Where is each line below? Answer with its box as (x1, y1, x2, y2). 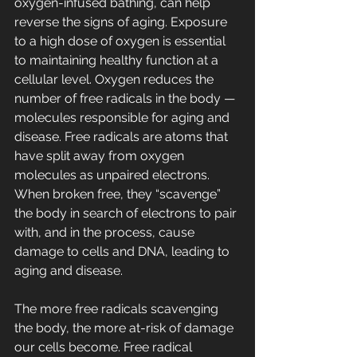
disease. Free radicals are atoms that (14, 129, 231, 145)
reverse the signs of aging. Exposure (14, 14, 230, 30)
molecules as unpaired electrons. (14, 167, 213, 183)
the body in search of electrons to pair (14, 206, 240, 222)
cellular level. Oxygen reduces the (14, 72, 217, 88)
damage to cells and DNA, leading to (14, 244, 233, 260)
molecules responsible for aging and (14, 110, 233, 126)
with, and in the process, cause (14, 225, 198, 241)
